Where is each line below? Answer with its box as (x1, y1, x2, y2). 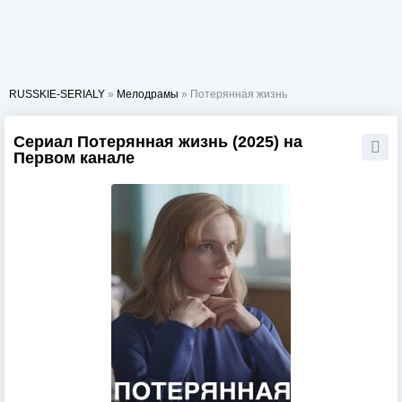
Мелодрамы (117, 88, 179, 100)
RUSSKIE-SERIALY (9, 88, 105, 100)
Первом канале (13, 149, 135, 167)
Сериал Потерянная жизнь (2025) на (13, 133, 302, 151)
